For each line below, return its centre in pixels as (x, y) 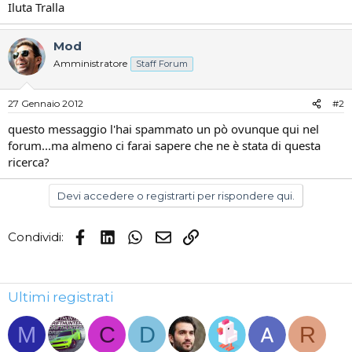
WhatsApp (175, 235)
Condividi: (36, 237)
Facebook (117, 235)
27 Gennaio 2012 (46, 103)
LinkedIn (140, 235)
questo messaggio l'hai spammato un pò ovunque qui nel (163, 129)
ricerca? (29, 162)
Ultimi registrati (60, 297)
